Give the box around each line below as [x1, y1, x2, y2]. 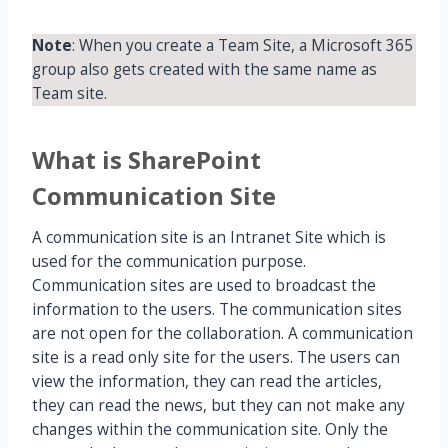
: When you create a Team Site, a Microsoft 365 [72, 35, 413, 57]
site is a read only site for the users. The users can [32, 347, 400, 369]
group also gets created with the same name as [32, 59, 377, 81]
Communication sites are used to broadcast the [32, 275, 376, 297]
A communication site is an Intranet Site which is [32, 227, 386, 249]
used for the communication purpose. [32, 251, 306, 273]
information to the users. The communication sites [32, 299, 402, 321]
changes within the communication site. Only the [32, 419, 388, 441]
